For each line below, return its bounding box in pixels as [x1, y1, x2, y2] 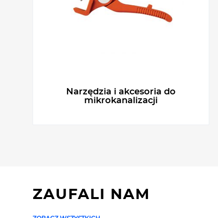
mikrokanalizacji [84, 96, 158, 106]
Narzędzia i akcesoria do [66, 88, 176, 97]
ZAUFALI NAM [33, 187, 150, 202]
